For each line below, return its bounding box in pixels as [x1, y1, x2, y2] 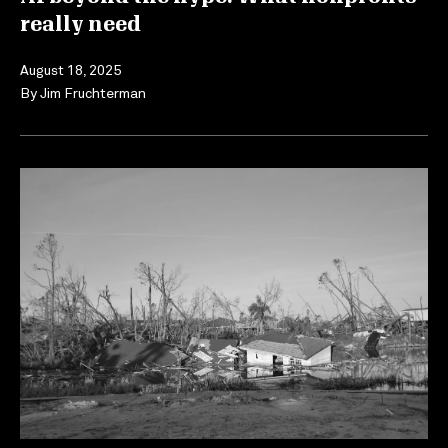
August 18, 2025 [20, 61, 121, 79]
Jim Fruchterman [40, 84, 146, 102]
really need [20, 15, 145, 36]
